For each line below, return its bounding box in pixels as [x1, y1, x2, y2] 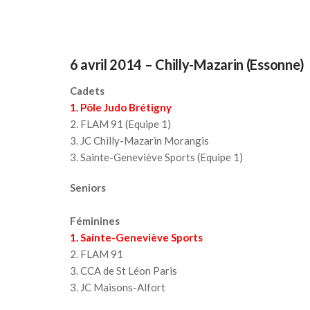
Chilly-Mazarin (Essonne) [155, 56, 305, 73]
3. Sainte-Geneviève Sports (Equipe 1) [69, 151, 243, 163]
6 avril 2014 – [69, 56, 156, 73]
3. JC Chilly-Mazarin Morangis [69, 134, 209, 147]
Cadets [69, 84, 104, 97]
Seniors [69, 181, 106, 194]
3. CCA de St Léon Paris [69, 264, 177, 277]
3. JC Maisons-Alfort [69, 281, 165, 293]
